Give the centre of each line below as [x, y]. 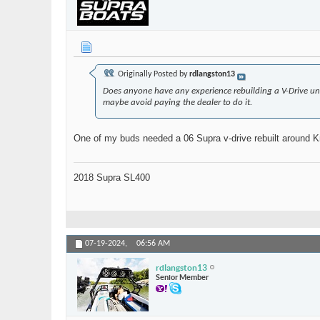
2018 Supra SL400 [112, 178]
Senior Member [182, 277]
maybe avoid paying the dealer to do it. [177, 103]
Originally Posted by [152, 75]
